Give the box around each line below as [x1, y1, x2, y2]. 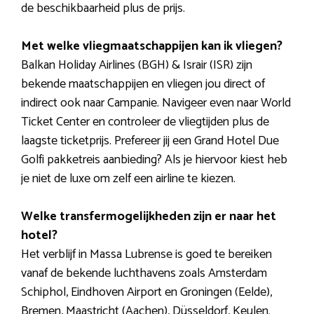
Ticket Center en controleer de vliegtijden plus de [21, 111, 269, 133]
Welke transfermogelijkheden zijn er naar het [21, 206, 276, 228]
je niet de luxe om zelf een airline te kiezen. [21, 168, 235, 190]
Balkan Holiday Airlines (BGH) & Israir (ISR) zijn [21, 55, 252, 76]
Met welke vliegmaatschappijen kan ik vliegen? [21, 36, 282, 57]
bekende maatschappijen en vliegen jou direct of [21, 74, 265, 95]
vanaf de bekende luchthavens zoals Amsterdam [21, 263, 267, 285]
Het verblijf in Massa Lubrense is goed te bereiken [21, 244, 272, 266]
